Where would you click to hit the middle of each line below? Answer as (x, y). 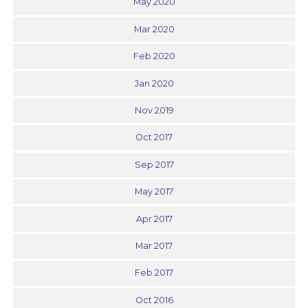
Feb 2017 (154, 273)
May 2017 (154, 192)
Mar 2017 (154, 245)
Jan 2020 (154, 83)
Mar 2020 (154, 29)
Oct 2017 (154, 137)
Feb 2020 (154, 56)
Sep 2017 (154, 164)
